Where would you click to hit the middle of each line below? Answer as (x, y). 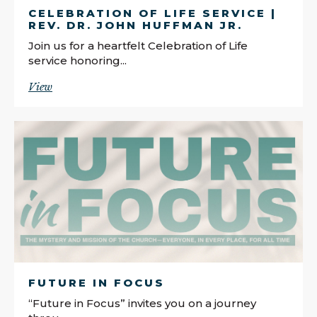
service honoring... (77, 60)
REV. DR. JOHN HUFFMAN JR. (136, 25)
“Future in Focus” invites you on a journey (142, 303)
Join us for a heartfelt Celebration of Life (138, 45)
